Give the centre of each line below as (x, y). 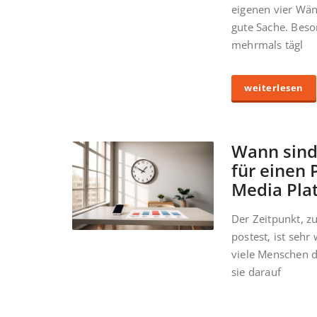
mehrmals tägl (267, 45)
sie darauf (256, 272)
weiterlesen (274, 88)
